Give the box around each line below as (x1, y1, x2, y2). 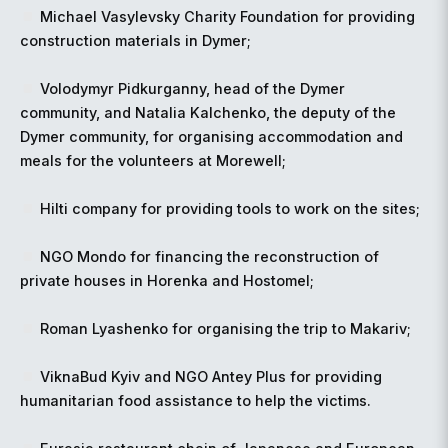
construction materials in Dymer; (20, 32, 251, 50)
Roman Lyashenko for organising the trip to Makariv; (40, 320, 412, 338)
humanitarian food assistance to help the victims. (20, 392, 371, 410)
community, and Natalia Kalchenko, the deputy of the (20, 104, 396, 122)
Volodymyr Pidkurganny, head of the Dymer (40, 80, 346, 98)
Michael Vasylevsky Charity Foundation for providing (40, 8, 416, 26)
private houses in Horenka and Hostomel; (20, 272, 314, 290)
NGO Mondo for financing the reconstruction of (40, 248, 380, 266)
